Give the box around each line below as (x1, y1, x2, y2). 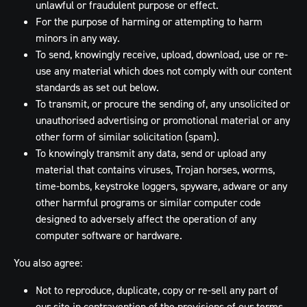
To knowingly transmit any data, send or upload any (36, 146, 266, 160)
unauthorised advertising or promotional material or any (36, 113, 290, 127)
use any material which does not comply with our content (36, 64, 292, 77)
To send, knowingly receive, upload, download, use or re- (36, 47, 288, 61)
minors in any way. (36, 31, 120, 45)
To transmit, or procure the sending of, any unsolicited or (36, 97, 290, 110)
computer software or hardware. (36, 228, 182, 242)
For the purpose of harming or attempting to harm (36, 14, 262, 28)
